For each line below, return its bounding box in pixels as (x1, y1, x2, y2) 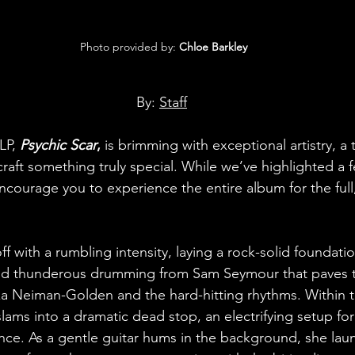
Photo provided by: (79, 39, 179, 54)
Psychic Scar (20, 136, 97, 154)
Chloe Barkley (178, 39, 247, 54)
